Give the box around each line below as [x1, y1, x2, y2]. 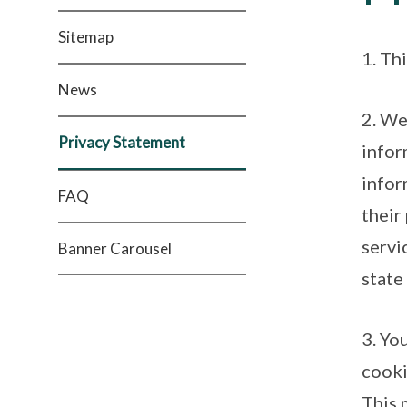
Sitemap [58, 27, 114, 46]
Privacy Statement [58, 133, 185, 152]
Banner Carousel [58, 239, 172, 258]
